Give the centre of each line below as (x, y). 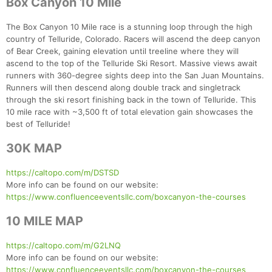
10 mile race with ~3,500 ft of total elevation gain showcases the (130, 112)
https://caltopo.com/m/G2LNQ (63, 246)
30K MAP (34, 148)
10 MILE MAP (45, 221)
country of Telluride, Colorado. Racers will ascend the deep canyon (133, 39)
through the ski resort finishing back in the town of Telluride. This (131, 100)
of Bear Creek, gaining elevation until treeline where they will (122, 51)
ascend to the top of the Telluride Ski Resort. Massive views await (132, 63)
